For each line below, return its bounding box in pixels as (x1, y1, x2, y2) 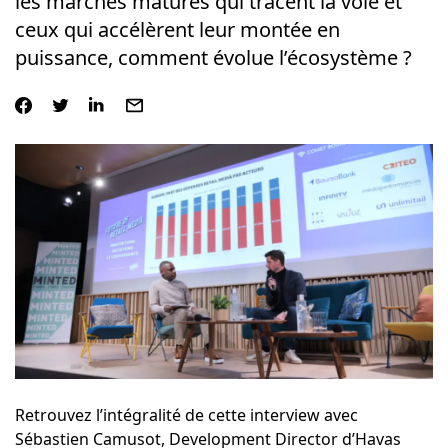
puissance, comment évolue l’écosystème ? (14, 44, 412, 71)
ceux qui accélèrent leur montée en (14, 16, 340, 43)
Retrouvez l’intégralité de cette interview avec (14, 404, 358, 427)
